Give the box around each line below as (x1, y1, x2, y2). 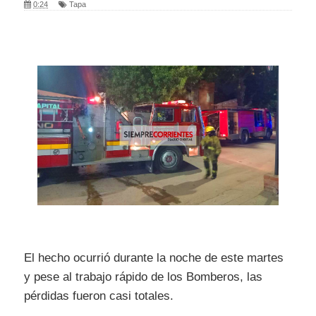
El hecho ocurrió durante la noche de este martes (24, 250, 284, 265)
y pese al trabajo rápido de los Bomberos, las (24, 269, 262, 284)
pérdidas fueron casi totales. (24, 288, 174, 303)
